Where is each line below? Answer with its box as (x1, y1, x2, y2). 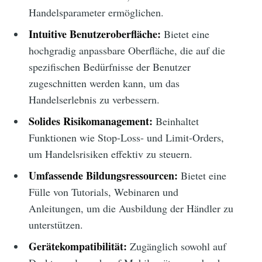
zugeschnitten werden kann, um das (28, 76, 180, 91)
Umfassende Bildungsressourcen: (28, 168, 178, 184)
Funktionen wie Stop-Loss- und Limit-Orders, (28, 130, 224, 145)
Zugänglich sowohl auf (126, 239, 226, 254)
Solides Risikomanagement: (28, 113, 153, 129)
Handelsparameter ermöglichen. (28, 5, 164, 20)
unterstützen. (28, 218, 83, 232)
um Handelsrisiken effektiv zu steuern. (28, 147, 192, 161)
